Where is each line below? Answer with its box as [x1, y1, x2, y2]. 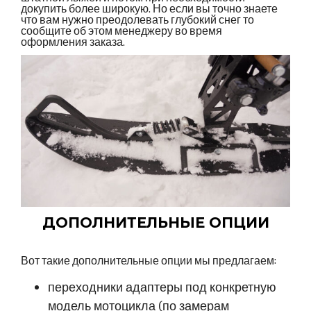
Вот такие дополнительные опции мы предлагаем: [21, 253, 276, 268]
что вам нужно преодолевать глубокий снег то [21, 12, 254, 28]
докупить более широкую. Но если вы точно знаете [21, 1, 278, 17]
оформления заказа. [21, 35, 125, 50]
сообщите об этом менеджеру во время [21, 24, 222, 39]
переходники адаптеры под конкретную [48, 278, 277, 295]
